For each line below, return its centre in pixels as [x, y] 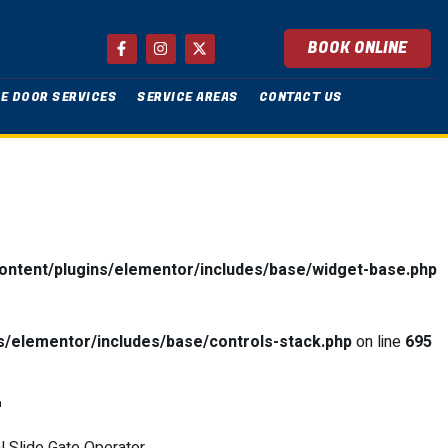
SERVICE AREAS [188, 96]
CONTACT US [300, 96]
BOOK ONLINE [357, 48]
